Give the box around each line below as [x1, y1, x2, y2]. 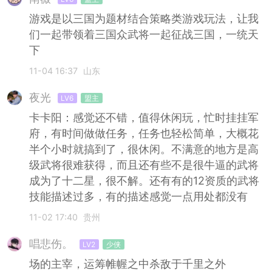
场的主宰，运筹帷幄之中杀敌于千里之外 [29, 257, 226, 271]
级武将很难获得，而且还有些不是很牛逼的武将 [29, 158, 259, 172]
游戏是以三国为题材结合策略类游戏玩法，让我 [29, 12, 259, 25]
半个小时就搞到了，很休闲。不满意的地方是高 [29, 143, 259, 156]
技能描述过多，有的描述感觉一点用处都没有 [29, 190, 248, 203]
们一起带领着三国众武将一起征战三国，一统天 [29, 28, 259, 41]
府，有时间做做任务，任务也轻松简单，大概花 [29, 127, 259, 140]
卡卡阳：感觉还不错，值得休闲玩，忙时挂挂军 [29, 111, 259, 124]
